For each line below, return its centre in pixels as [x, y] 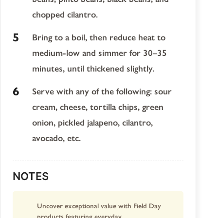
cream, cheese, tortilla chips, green [98, 107]
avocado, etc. [56, 138]
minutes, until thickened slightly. [93, 69]
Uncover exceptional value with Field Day [99, 206]
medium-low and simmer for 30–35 [100, 53]
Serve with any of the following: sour [102, 92]
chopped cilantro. [65, 15]
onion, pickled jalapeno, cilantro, [92, 123]
